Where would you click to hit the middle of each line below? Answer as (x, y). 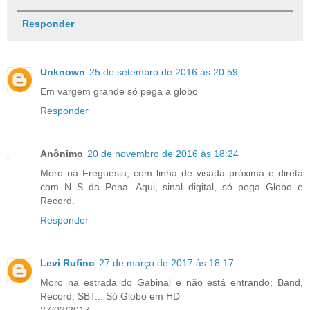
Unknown (63, 72)
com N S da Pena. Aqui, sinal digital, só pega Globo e (172, 187)
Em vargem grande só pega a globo (119, 92)
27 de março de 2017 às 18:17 (166, 263)
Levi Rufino (67, 263)
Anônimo (62, 154)
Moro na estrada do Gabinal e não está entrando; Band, (172, 283)
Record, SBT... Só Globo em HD (110, 297)
